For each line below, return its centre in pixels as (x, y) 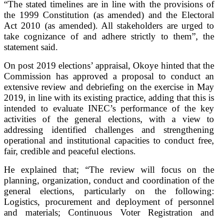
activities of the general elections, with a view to (109, 119)
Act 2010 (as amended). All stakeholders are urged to (109, 25)
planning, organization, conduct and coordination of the (109, 180)
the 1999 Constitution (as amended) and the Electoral (109, 15)
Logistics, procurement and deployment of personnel (109, 201)
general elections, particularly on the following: (109, 191)
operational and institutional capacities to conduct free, (109, 140)
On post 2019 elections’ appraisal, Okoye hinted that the (109, 65)
